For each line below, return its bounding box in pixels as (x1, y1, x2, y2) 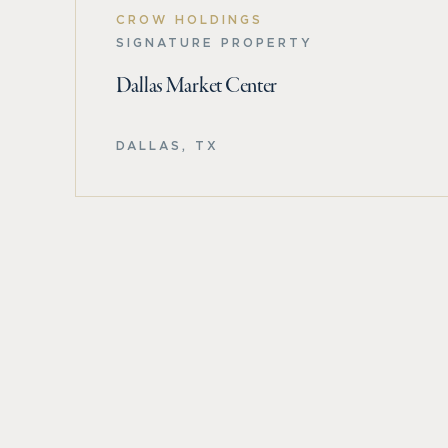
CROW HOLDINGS (115, 12, 263, 26)
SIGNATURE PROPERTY (115, 35, 313, 49)
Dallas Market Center (115, 71, 278, 101)
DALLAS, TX (115, 138, 219, 152)
